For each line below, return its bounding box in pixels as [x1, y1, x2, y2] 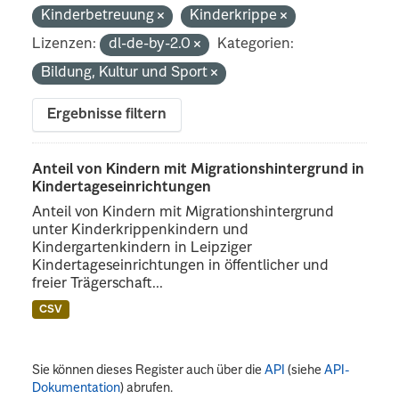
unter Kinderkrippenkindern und [32, 223, 249, 238]
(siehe [285, 363, 325, 377]
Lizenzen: [32, 37, 97, 52]
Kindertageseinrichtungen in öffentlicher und [32, 258, 330, 273]
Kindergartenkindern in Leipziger [32, 240, 253, 256]
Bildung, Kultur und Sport [41, 65, 212, 80]
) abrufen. [120, 381, 174, 395]
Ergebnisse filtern [47, 107, 167, 122]
